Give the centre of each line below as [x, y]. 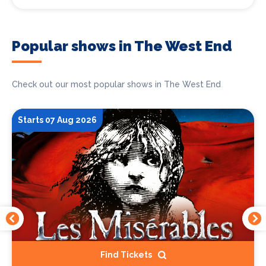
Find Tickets [126, 255]
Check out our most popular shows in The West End [116, 85]
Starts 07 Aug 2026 [57, 120]
